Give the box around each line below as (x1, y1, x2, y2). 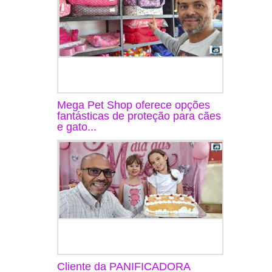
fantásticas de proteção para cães (57, 109, 221, 122)
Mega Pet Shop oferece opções (57, 98, 210, 111)
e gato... (57, 120, 97, 133)
